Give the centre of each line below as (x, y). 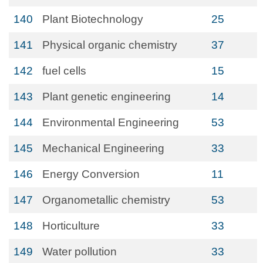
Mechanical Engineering (103, 148)
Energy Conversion (91, 174)
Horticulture (71, 226)
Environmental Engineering (111, 122)
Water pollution (80, 252)
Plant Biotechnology (93, 19)
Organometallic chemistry (106, 200)
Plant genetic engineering (107, 97)
